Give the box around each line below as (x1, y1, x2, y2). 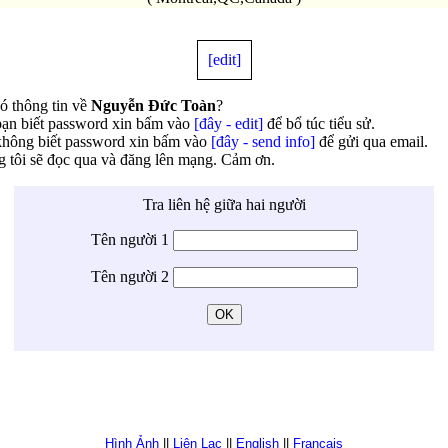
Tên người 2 (90, 267, 173, 285)
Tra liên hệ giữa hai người (142, 195, 306, 213)
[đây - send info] (210, 132, 315, 150)
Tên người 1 (90, 230, 173, 248)
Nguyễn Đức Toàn (90, 96, 216, 114)
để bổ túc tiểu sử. (262, 114, 375, 132)
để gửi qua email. (314, 132, 428, 150)
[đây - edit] (193, 114, 263, 132)
